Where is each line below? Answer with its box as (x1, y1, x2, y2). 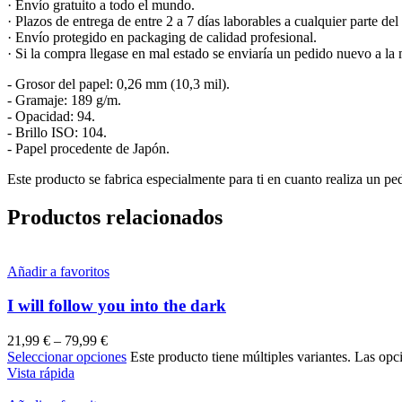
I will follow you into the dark (7, 296, 226, 316)
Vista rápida (7, 365, 74, 381)
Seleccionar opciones (7, 349, 127, 365)
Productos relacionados (7, 205, 223, 229)
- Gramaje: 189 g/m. (7, 92, 121, 108)
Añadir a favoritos (7, 263, 109, 279)
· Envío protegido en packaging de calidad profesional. (7, 29, 317, 45)
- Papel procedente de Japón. (7, 140, 170, 156)
